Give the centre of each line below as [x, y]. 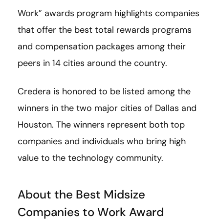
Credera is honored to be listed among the [104, 92]
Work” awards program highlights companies [109, 13]
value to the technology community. [90, 158]
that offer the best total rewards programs [105, 30]
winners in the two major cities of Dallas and [107, 108]
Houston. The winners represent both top [101, 125]
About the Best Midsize [81, 195]
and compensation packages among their [102, 47]
